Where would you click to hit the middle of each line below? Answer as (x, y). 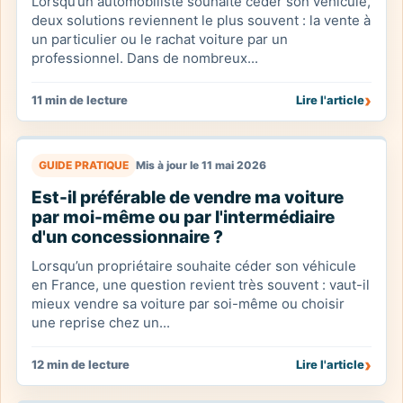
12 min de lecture (81, 364)
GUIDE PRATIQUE (84, 165)
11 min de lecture (80, 100)
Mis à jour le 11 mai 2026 (201, 165)
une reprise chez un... (101, 322)
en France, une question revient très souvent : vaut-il (201, 285)
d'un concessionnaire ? (127, 237)
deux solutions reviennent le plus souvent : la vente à (201, 20)
